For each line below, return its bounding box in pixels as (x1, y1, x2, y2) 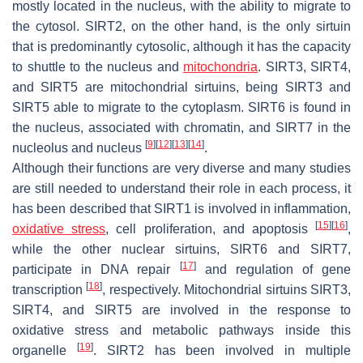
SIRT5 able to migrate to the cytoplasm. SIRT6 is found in (12, 100, 351, 114)
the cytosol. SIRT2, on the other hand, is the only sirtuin (12, 19, 351, 33)
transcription (12, 282, 87, 297)
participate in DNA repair (12, 262, 180, 276)
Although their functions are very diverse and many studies (12, 160, 351, 175)
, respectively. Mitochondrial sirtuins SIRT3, (102, 282, 352, 297)
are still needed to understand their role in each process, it (12, 181, 351, 195)
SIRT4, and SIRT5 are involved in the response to (12, 302, 351, 317)
